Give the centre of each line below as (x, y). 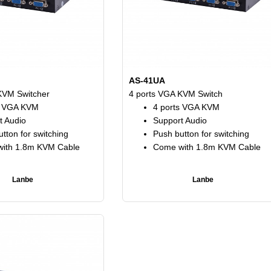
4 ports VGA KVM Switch (175, 93)
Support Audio (180, 120)
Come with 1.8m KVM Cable (208, 147)
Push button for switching (201, 133)
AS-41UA (147, 80)
